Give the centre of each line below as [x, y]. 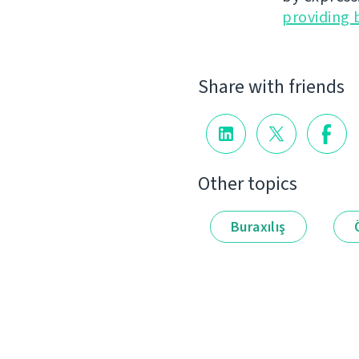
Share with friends [271, 87]
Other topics [248, 183]
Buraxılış [258, 226]
